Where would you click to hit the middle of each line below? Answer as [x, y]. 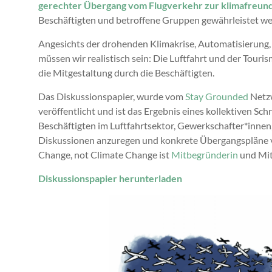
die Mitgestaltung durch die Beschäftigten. [126, 72]
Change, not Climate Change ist [105, 154]
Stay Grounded [217, 96]
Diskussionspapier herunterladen [110, 178]
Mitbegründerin [205, 154]
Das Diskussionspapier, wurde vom [112, 96]
